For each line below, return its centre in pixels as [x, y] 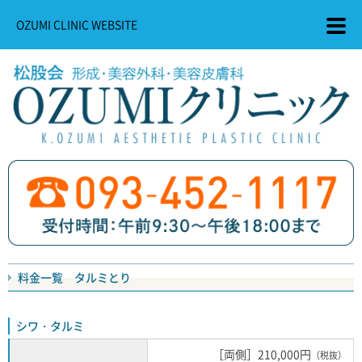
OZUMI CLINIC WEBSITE [77, 24]
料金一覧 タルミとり [74, 278]
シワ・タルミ [50, 326]
